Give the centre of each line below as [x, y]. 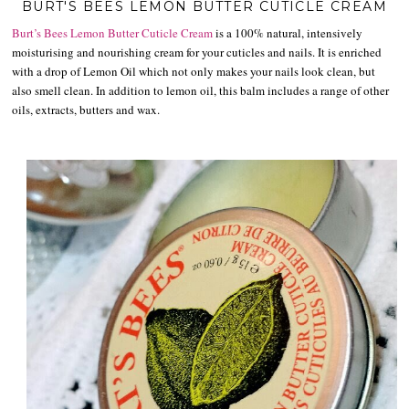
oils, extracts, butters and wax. [86, 110]
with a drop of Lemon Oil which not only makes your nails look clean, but [194, 72]
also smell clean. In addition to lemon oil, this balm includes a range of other [201, 91]
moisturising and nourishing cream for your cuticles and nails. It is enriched [197, 52]
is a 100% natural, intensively [288, 33]
